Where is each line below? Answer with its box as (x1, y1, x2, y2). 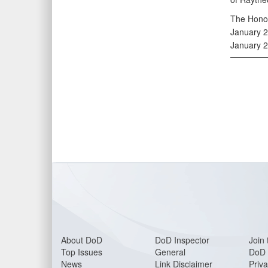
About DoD (61, 234, 102, 246)
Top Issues (61, 246, 102, 258)
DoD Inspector (155, 234, 209, 246)
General (155, 246, 185, 258)
